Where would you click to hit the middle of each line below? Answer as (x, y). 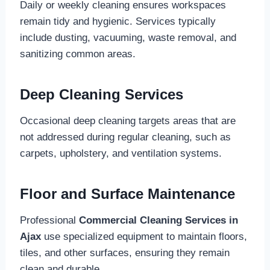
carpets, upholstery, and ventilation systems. (121, 154)
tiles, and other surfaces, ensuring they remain (124, 253)
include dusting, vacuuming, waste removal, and (128, 38)
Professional (49, 221)
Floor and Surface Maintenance (127, 194)
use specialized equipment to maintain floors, (144, 237)
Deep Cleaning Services (101, 95)
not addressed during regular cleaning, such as (125, 137)
